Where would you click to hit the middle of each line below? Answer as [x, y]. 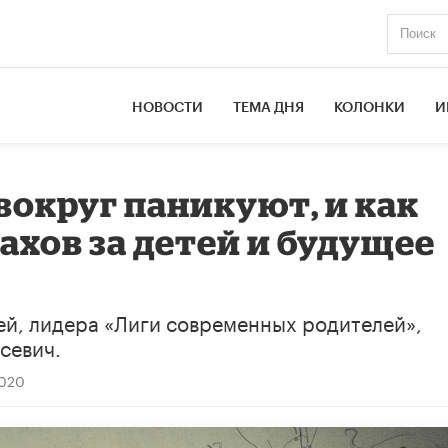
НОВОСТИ [168, 107]
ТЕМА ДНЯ [269, 107]
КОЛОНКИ [370, 107]
